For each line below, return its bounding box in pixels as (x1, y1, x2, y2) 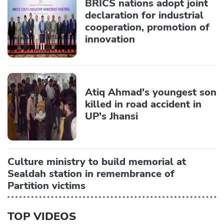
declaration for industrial (85, 8, 203, 22)
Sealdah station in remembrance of (7, 166, 174, 180)
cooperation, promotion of (85, 20, 209, 34)
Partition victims (7, 178, 85, 192)
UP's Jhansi (85, 109, 138, 123)
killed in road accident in (85, 97, 201, 111)
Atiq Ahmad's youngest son (85, 85, 216, 99)
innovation (85, 32, 135, 46)
